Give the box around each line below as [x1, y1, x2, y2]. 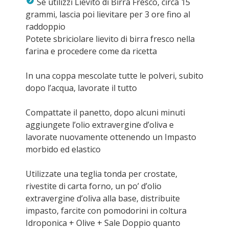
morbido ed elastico [26, 144, 101, 155]
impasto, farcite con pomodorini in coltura [26, 205, 187, 216]
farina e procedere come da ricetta [26, 45, 157, 57]
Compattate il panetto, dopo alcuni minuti [26, 107, 185, 118]
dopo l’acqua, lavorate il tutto [26, 82, 137, 94]
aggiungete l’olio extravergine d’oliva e [26, 119, 174, 130]
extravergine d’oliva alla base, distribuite [26, 193, 180, 204]
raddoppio [26, 21, 65, 32]
